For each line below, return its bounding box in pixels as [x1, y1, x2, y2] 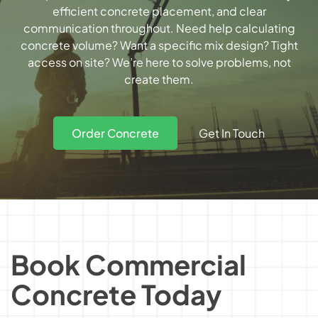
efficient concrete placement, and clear [52, 4, 266, 19]
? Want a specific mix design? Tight [111, 38, 298, 53]
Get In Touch [199, 125, 265, 141]
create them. [124, 72, 194, 87]
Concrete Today [11, 277, 221, 312]
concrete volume [20, 38, 112, 53]
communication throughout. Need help [23, 21, 235, 36]
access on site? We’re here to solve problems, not [27, 55, 291, 70]
